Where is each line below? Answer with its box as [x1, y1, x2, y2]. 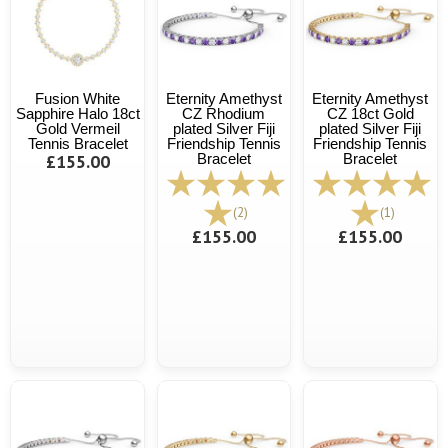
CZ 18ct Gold [326, 104, 414, 122]
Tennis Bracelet [27, 134, 128, 152]
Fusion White [35, 89, 121, 107]
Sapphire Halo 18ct [15, 104, 140, 122]
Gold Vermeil [35, 119, 120, 137]
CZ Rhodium [182, 104, 266, 122]
